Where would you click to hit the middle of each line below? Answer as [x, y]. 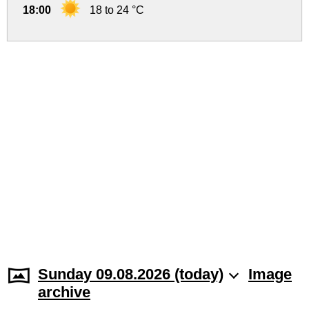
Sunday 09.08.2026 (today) [131, 274]
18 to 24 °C [117, 10]
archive [64, 292]
